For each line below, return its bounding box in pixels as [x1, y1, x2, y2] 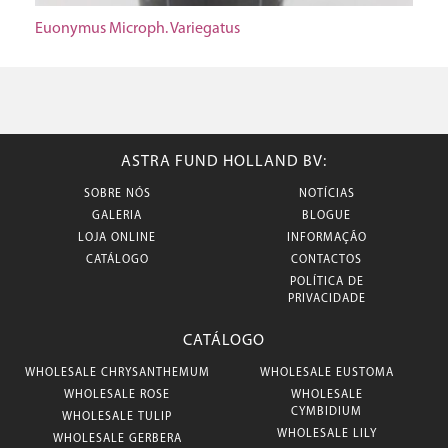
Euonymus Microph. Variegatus [35, 21, 240, 37]
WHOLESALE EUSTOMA [259, 367, 394, 379]
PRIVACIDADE [287, 293, 366, 305]
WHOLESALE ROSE [64, 389, 170, 401]
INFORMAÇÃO [286, 232, 367, 244]
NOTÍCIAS [298, 188, 355, 200]
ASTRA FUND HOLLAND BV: [121, 154, 327, 170]
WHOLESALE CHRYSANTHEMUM [24, 367, 210, 379]
